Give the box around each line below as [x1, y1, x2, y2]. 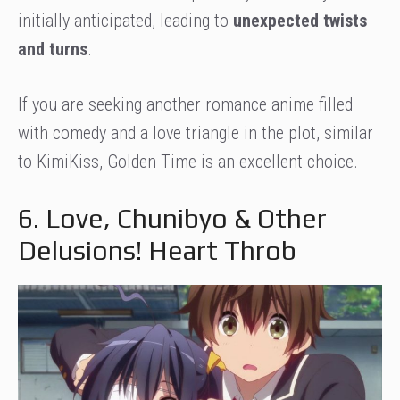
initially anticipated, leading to [18, 9, 233, 31]
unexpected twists [233, 9, 367, 31]
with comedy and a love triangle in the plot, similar [18, 121, 373, 144]
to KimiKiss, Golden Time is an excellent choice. [18, 150, 358, 172]
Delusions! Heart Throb [18, 234, 296, 266]
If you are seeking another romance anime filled [18, 93, 353, 115]
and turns [18, 37, 87, 60]
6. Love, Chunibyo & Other [18, 202, 327, 234]
